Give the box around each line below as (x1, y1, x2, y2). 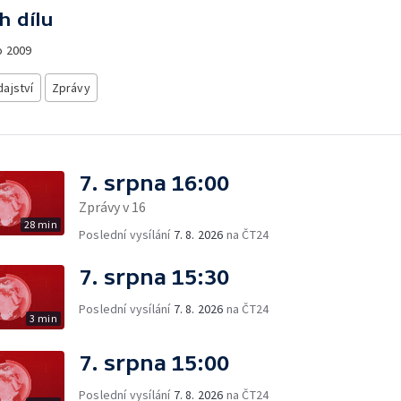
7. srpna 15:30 (79, 265, 229, 289)
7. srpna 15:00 (79, 351, 229, 375)
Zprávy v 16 (79, 198, 146, 216)
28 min (23, 218, 57, 231)
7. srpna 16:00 (79, 171, 229, 195)
